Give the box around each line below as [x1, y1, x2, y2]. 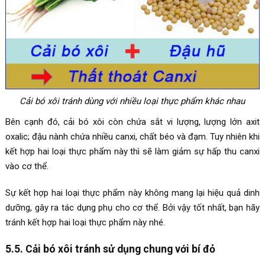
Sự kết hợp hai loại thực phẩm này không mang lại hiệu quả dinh [5, 188, 260, 199]
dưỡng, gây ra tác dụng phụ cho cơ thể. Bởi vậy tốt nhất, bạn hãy [5, 202, 260, 214]
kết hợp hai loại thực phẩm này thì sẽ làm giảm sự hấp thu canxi [5, 146, 260, 157]
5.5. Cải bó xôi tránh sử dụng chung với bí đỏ [5, 243, 215, 256]
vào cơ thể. [5, 161, 49, 172]
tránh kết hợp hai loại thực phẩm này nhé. [5, 217, 165, 228]
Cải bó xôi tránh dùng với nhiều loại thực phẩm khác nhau [20, 96, 245, 107]
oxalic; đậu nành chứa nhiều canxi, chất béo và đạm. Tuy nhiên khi [5, 131, 260, 143]
